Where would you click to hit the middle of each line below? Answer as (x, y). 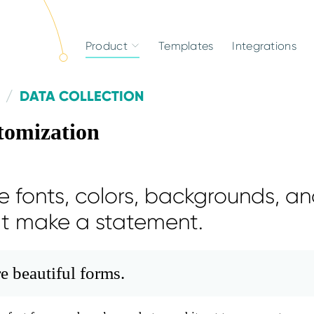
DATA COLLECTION (81, 96)
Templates (186, 46)
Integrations (264, 46)
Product (106, 46)
